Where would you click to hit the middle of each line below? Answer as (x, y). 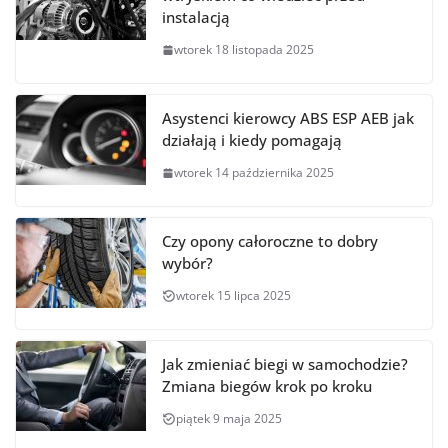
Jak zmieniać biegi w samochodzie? (285, 364)
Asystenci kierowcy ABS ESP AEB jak (288, 118)
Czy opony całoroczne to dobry (270, 241)
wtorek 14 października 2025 (254, 173)
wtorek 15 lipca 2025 (233, 296)
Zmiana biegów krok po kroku (267, 386)
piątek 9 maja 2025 (229, 419)
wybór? (187, 263)
